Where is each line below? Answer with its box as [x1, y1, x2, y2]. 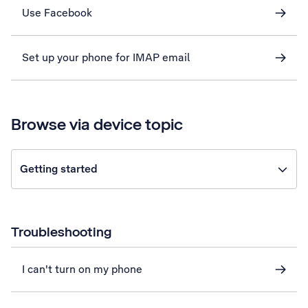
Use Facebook [22, 5, 92, 20]
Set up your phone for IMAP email [22, 50, 190, 65]
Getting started [20, 162, 98, 176]
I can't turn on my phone [22, 262, 142, 276]
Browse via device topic [11, 113, 183, 135]
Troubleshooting [11, 223, 111, 241]
